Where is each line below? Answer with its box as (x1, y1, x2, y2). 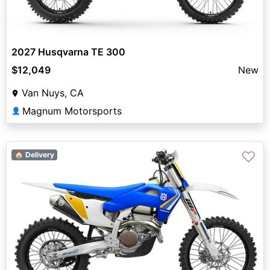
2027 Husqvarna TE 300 (11, 45, 125, 58)
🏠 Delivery (14, 149, 54, 159)
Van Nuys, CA (22, 86, 84, 99)
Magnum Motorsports (22, 104, 122, 117)
